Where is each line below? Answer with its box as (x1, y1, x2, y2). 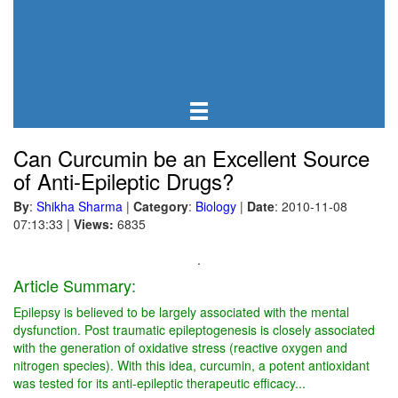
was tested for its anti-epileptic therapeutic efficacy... (13, 374, 306, 392)
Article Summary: (13, 274, 136, 297)
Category (133, 197, 188, 215)
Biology (195, 197, 236, 215)
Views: (74, 215, 114, 233)
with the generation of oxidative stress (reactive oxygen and (13, 338, 347, 356)
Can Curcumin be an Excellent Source (13, 142, 370, 173)
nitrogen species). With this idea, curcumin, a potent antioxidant (13, 356, 370, 374)
